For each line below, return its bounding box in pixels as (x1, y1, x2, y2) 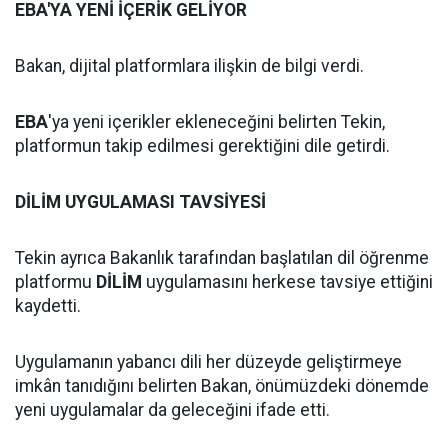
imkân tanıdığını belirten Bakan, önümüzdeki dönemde (15, 376, 429, 396)
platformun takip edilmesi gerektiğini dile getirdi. (15, 136, 390, 156)
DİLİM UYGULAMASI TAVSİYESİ (15, 192, 266, 212)
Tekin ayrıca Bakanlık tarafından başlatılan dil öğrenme (15, 248, 429, 268)
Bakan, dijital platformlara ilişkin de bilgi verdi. (15, 56, 364, 76)
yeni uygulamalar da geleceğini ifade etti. (15, 400, 330, 420)
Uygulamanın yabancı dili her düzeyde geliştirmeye (15, 352, 402, 372)
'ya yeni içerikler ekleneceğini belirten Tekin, (48, 112, 385, 132)
